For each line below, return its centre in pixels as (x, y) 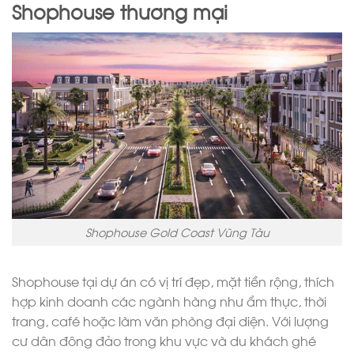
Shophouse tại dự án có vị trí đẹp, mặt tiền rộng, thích (173, 281)
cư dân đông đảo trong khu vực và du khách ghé (164, 341)
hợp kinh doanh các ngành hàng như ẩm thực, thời (169, 301)
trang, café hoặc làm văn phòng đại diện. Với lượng (170, 321)
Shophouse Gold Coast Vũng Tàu (177, 232)
